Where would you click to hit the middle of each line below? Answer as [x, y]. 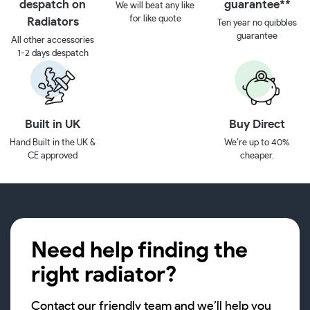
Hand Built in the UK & [53, 143]
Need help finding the [139, 250]
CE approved [53, 156]
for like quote [155, 19]
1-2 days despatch [53, 53]
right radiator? [104, 274]
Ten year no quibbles [257, 23]
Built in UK [53, 124]
